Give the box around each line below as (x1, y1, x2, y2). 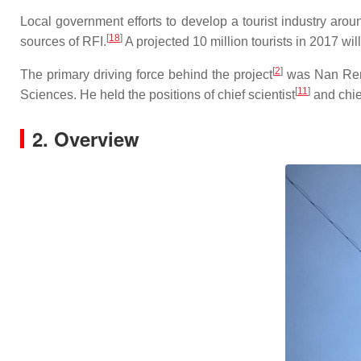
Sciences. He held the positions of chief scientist (20, 88, 295, 102)
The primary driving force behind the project (20, 68, 272, 81)
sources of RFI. (20, 35, 106, 48)
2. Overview (32, 125, 139, 152)
